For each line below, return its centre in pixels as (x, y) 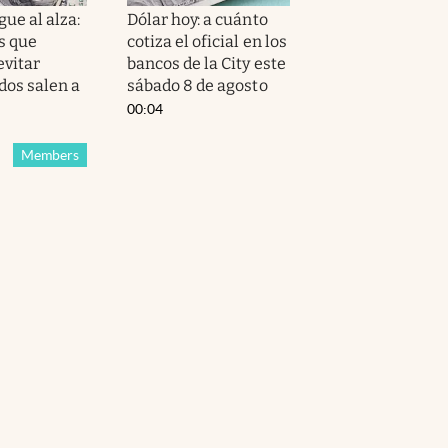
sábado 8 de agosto (197, 85)
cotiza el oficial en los (207, 41)
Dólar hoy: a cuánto (197, 19)
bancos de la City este (206, 63)
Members (50, 154)
